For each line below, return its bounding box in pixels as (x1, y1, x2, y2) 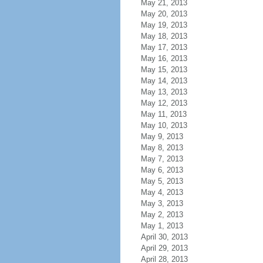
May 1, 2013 (140, 221, 183, 230)
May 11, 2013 (140, 110, 187, 119)
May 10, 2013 (140, 121, 187, 130)
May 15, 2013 (140, 65, 187, 74)
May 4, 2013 (140, 188, 183, 197)
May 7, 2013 (140, 154, 183, 163)
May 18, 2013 (140, 32, 187, 41)
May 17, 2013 (140, 43, 187, 52)
